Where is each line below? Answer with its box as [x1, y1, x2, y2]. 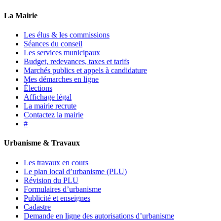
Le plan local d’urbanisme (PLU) [24, 167, 127, 176]
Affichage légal [24, 93, 72, 102]
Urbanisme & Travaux [4, 139, 80, 147]
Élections [24, 84, 52, 93]
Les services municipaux [24, 48, 100, 57]
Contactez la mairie [24, 110, 83, 119]
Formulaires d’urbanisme [24, 184, 101, 193]
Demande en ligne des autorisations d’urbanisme [24, 211, 174, 220]
